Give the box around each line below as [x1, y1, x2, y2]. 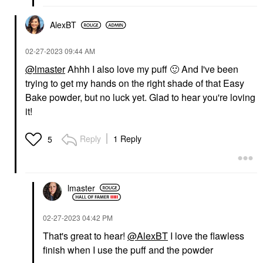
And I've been [179, 62, 238, 76]
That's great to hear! [43, 229, 127, 242]
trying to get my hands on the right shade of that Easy [25, 76, 244, 90]
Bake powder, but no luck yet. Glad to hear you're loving [25, 90, 255, 104]
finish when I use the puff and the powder [43, 243, 215, 257]
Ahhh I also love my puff [65, 62, 170, 76]
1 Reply [113, 133, 141, 144]
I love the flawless [168, 229, 244, 242]
